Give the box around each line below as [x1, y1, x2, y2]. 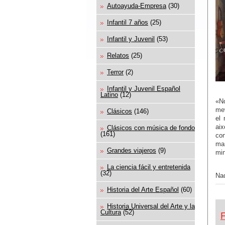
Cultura [100, 208, 121, 216]
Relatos [107, 51, 129, 59]
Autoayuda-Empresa [107, 2, 166, 10]
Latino [100, 90, 118, 98]
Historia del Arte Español [107, 185, 179, 193]
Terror [107, 68, 124, 76]
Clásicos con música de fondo [107, 124, 195, 132]
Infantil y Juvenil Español [107, 84, 180, 92]
